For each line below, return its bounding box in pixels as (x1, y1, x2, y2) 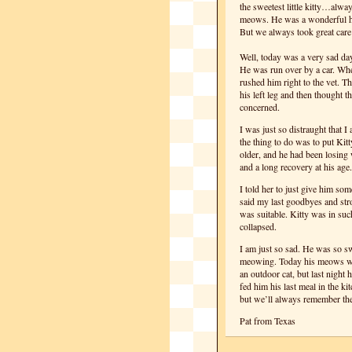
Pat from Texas (240, 314, 295, 327)
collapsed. (240, 220, 277, 233)
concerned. (240, 101, 280, 113)
